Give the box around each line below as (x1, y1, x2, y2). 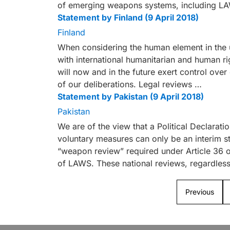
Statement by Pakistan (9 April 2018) (57, 91, 204, 102)
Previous (185, 187, 214, 196)
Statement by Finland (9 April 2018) (57, 12, 199, 23)
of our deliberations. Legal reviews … (57, 79, 202, 89)
